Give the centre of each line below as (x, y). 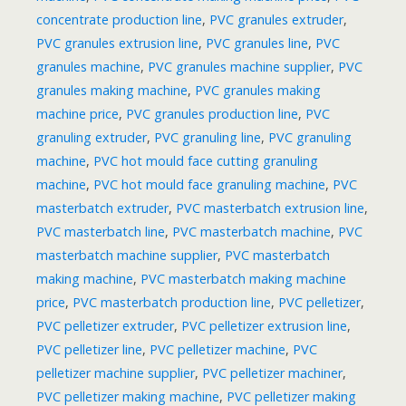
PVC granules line (257, 43)
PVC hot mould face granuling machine (209, 185)
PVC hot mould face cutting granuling (206, 161)
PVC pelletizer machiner (272, 373)
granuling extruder (92, 138)
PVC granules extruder (276, 20)
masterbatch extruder (102, 208)
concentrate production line (119, 20)
